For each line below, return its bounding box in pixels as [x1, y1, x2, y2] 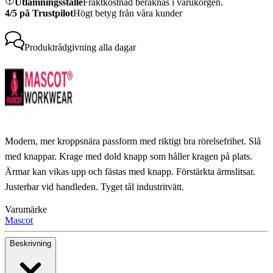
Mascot [5, 215, 33, 226]
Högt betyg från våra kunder [73, 8, 182, 19]
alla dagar [99, 42, 136, 53]
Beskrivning [10, 239, 51, 249]
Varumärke [5, 204, 47, 215]
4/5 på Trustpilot [5, 8, 73, 19]
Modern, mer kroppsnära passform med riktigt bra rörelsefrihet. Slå [5, 136, 261, 147]
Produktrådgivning [24, 42, 96, 53]
